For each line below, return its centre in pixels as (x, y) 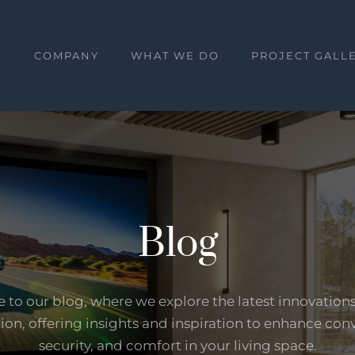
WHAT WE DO (175, 55)
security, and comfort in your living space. (177, 345)
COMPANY (67, 55)
